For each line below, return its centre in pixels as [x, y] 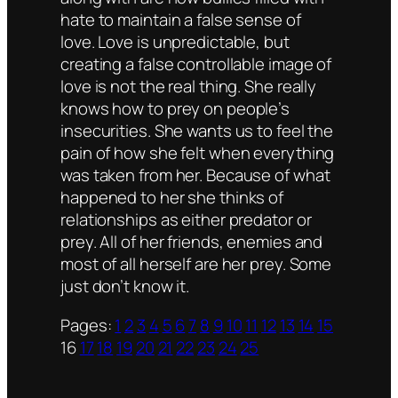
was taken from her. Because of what [195, 175]
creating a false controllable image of [196, 64]
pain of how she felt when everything [198, 153]
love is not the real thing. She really [189, 87]
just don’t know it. [128, 287]
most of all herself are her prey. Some [196, 264]
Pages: [88, 325]
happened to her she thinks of [172, 198]
